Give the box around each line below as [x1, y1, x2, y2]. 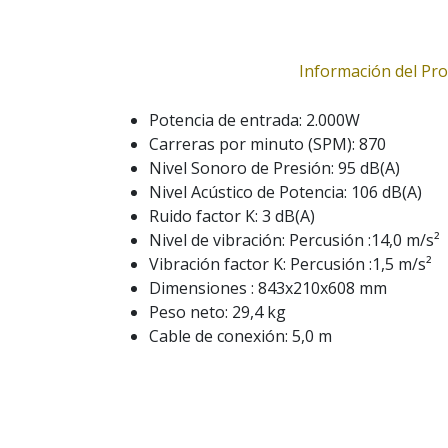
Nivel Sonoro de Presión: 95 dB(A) [149, 157, 400, 180]
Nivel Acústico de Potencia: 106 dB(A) [149, 181, 422, 204]
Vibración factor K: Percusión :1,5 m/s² [149, 253, 432, 276]
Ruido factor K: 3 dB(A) [149, 205, 315, 228]
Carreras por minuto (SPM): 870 [149, 133, 386, 156]
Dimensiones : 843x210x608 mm [149, 277, 391, 300]
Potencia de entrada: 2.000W [149, 109, 360, 132]
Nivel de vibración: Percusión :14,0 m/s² [149, 229, 440, 252]
